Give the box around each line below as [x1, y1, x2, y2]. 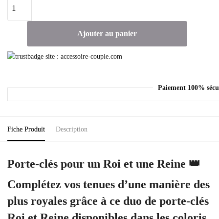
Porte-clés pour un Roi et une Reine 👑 [7, 157, 200, 171]
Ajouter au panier [77, 29, 137, 38]
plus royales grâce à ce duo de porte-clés [7, 195, 209, 208]
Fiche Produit [7, 126, 45, 133]
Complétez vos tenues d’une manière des [7, 178, 210, 191]
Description [56, 126, 88, 133]
